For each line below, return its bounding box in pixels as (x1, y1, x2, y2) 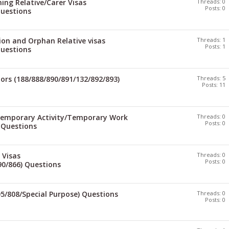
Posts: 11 (202, 81, 225, 88)
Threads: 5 (197, 74, 225, 82)
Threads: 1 (197, 36, 225, 43)
